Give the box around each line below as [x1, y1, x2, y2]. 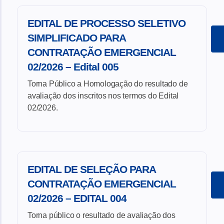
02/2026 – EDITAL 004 [27, 192, 126, 204]
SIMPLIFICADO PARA [27, 31, 125, 43]
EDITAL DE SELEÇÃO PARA [27, 163, 155, 175]
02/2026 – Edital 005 [27, 60, 118, 72]
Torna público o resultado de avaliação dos [27, 210, 175, 219]
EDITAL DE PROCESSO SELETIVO [27, 17, 185, 29]
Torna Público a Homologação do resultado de [27, 79, 188, 88]
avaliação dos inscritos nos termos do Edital [27, 91, 179, 100]
